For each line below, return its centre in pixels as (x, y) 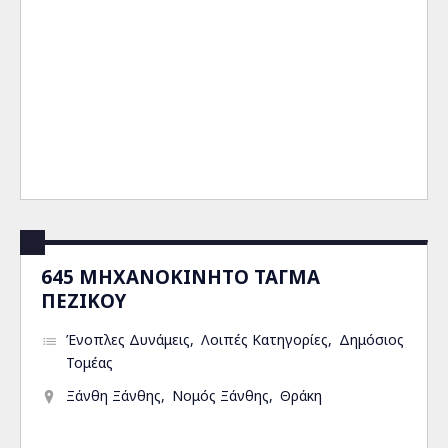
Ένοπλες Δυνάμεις (128, 339)
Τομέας (89, 362)
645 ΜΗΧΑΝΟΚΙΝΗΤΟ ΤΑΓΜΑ (180, 276)
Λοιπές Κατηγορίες (264, 339)
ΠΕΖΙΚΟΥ (83, 300)
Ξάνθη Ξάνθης (113, 395)
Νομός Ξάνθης (220, 395)
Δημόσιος (371, 339)
